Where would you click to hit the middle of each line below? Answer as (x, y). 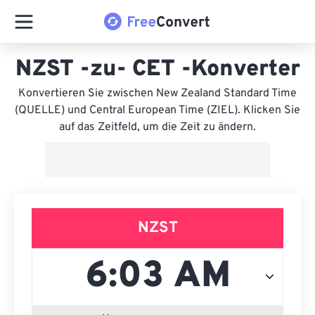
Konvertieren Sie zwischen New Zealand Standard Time (157, 94)
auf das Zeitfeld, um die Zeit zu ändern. (157, 127)
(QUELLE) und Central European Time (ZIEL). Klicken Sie (157, 110)
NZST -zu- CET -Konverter (157, 70)
